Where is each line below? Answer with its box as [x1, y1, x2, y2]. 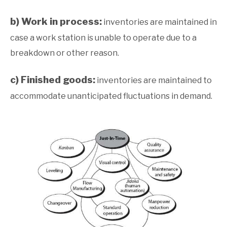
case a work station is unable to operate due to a [10, 33, 197, 43]
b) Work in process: [10, 16, 102, 27]
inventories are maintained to [95, 75, 212, 85]
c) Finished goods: [10, 74, 95, 86]
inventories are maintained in [102, 17, 217, 27]
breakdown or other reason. [10, 48, 119, 58]
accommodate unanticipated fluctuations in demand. [10, 91, 212, 101]
